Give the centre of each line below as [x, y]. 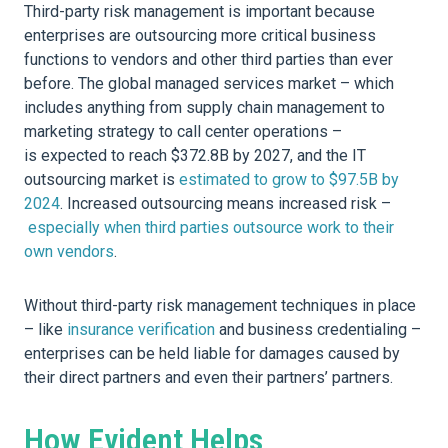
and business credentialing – [318, 330]
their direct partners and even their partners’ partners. [208, 378]
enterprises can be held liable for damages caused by [212, 354]
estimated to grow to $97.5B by [289, 180]
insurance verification [141, 330]
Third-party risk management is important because [199, 12]
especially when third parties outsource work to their [211, 228]
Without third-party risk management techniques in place [220, 306]
